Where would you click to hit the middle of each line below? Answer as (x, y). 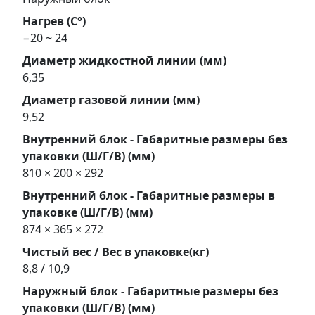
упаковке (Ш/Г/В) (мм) (88, 212)
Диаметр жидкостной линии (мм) (124, 60)
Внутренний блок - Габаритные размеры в (149, 195)
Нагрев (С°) (54, 21)
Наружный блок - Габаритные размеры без (150, 291)
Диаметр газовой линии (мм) (111, 99)
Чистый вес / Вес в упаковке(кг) (116, 251)
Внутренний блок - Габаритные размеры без (155, 139)
